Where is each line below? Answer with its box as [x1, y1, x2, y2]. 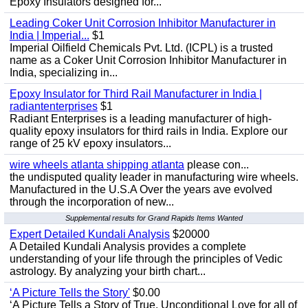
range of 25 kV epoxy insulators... [10, 137, 171, 149]
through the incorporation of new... [10, 196, 174, 208]
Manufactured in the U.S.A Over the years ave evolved [10, 184, 272, 195]
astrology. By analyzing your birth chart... [10, 265, 206, 277]
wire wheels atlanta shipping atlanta [10, 159, 184, 170]
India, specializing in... [10, 67, 118, 78]
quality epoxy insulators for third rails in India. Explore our [10, 125, 287, 137]
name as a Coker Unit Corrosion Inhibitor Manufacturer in [10, 54, 287, 66]
